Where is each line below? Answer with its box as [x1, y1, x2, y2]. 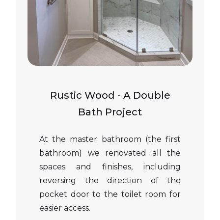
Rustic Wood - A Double [50, 89, 170, 101]
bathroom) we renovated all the [39, 148, 181, 158]
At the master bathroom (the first [39, 135, 181, 144]
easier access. [39, 203, 90, 213]
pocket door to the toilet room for [39, 190, 181, 199]
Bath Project [78, 106, 142, 118]
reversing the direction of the [39, 176, 181, 185]
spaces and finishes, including [39, 162, 181, 171]
